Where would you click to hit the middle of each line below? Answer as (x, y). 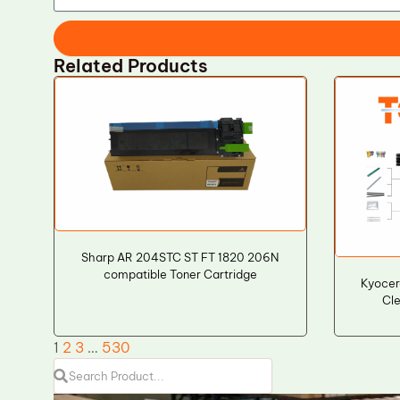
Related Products (131, 66)
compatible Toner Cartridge (180, 275)
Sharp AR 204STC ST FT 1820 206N (180, 258)
